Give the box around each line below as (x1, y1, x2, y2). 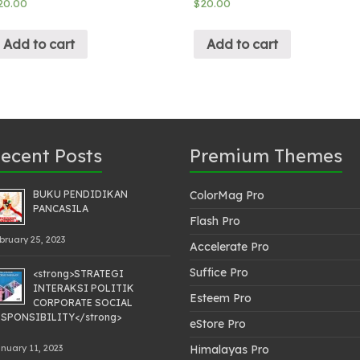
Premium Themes (190, 144, 342, 167)
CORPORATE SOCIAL (32, 296, 133, 309)
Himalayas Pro (190, 342, 269, 357)
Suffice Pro (190, 264, 248, 280)
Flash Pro (190, 213, 240, 228)
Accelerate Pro (190, 239, 269, 254)
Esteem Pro (190, 290, 252, 305)
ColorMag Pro (190, 187, 264, 202)
